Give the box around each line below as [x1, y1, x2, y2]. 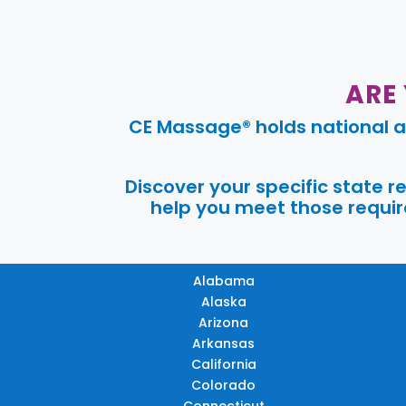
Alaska [200, 293, 246, 312]
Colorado [191, 376, 256, 395]
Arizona [198, 314, 249, 333]
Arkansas [192, 334, 256, 353]
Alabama [192, 272, 255, 291]
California [190, 355, 256, 374]
